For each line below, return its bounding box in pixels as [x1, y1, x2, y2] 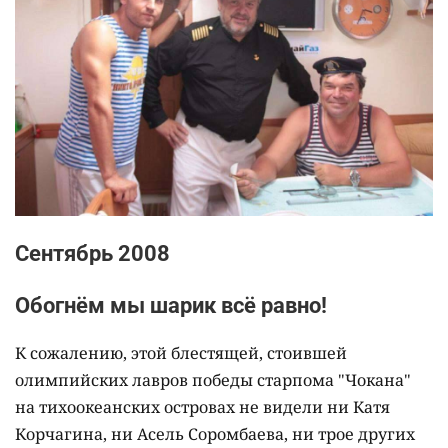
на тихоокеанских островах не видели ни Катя [15, 395, 390, 418]
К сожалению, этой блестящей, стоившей [15, 341, 347, 364]
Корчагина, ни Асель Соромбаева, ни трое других [15, 422, 415, 445]
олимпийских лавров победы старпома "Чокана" [15, 368, 411, 391]
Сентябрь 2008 [15, 240, 170, 266]
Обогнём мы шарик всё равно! [15, 292, 327, 318]
